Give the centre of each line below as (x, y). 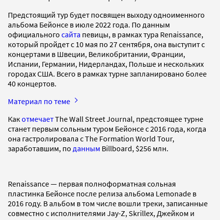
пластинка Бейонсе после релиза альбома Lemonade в (102, 193)
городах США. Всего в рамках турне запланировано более (107, 73)
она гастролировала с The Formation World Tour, (91, 138)
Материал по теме (40, 101)
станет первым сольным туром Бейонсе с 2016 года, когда (107, 128)
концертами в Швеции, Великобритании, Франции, (96, 54)
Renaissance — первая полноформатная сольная (92, 183)
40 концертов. (33, 83)
